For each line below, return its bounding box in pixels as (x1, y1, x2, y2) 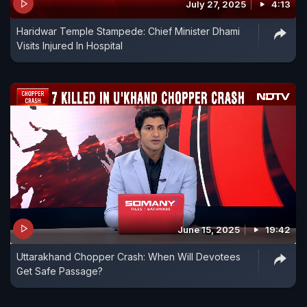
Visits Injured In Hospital (16, 40, 123, 52)
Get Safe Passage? (16, 265, 103, 277)
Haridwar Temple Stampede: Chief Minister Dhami (16, 25, 240, 38)
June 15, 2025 (177, 223, 240, 235)
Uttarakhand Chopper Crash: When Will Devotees (16, 250, 241, 262)
